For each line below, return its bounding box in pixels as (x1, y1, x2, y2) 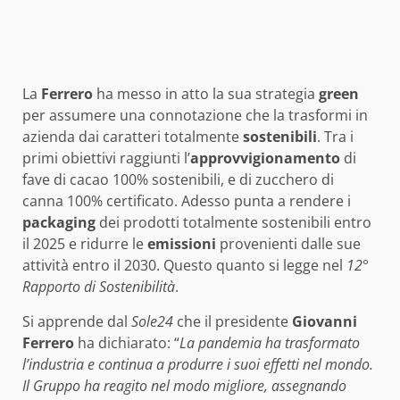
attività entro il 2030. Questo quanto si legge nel (22, 255, 346, 276)
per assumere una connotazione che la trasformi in (22, 105, 368, 126)
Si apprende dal (22, 312, 131, 332)
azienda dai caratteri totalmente (22, 127, 243, 147)
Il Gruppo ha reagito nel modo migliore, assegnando (22, 376, 346, 396)
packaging (22, 212, 96, 233)
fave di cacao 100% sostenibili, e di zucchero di (22, 170, 334, 190)
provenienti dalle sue (216, 234, 361, 254)
